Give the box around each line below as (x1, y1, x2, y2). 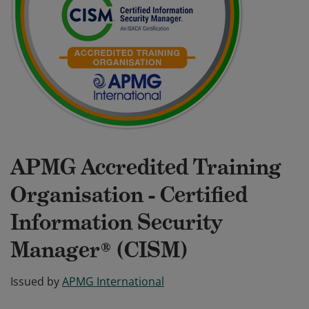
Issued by (10, 274, 59, 289)
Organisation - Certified (10, 181, 248, 208)
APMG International (62, 274, 164, 289)
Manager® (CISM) (10, 236, 188, 263)
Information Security (10, 208, 222, 236)
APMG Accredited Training (10, 153, 281, 181)
